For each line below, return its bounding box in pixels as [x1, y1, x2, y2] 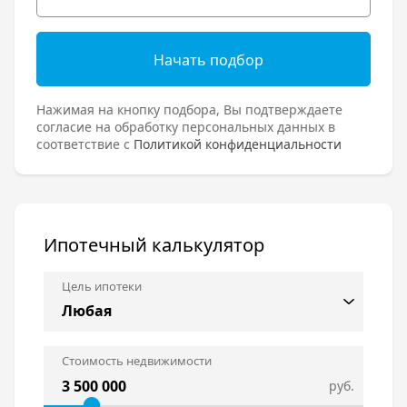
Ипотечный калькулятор [44, 233, 264, 258]
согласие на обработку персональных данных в [36, 118, 335, 136]
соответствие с [36, 135, 134, 154]
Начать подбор [153, 50, 263, 71]
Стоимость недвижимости [62, 352, 212, 370]
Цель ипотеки [62, 278, 142, 295]
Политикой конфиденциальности [134, 135, 342, 154]
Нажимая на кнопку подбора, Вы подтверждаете [36, 101, 342, 119]
